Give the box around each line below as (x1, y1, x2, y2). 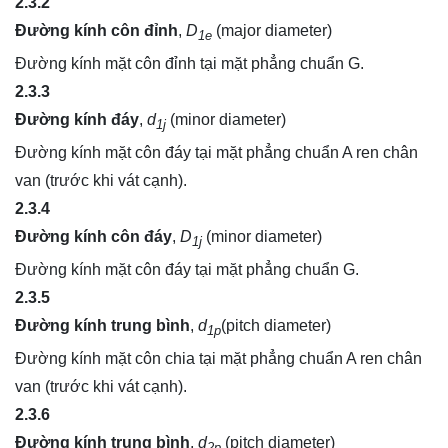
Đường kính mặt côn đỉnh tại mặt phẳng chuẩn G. (15, 54, 364, 72)
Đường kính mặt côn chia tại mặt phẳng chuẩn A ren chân (15, 350, 422, 368)
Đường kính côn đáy (15, 227, 172, 245)
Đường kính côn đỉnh (15, 21, 178, 39)
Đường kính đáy (15, 110, 139, 128)
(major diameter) (212, 21, 332, 39)
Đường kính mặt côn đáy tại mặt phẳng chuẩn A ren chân (15, 143, 418, 161)
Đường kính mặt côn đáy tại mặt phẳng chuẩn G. (15, 261, 359, 279)
